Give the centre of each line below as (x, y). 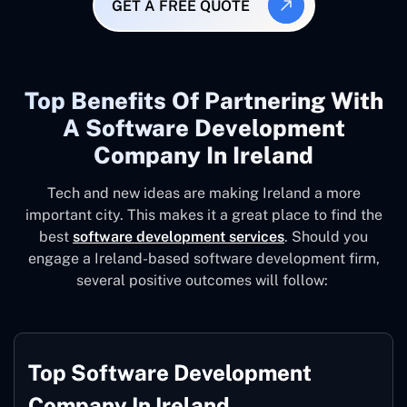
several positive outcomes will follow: (203, 281)
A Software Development (203, 129)
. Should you (326, 237)
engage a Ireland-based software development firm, (203, 259)
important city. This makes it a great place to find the (203, 215)
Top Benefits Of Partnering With (203, 101)
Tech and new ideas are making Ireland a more (203, 194)
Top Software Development (170, 373)
